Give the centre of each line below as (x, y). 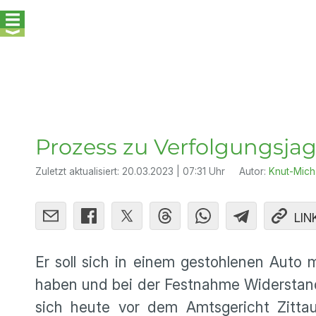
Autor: (254, 171)
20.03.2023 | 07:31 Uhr (174, 171)
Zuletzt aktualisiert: (79, 171)
